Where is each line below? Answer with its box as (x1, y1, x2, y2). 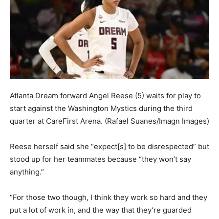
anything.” (10, 167, 44, 177)
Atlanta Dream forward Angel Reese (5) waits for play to (10, 91, 201, 101)
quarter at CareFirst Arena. (10, 116, 103, 126)
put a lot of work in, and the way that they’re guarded (10, 205, 192, 215)
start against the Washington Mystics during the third (10, 104, 193, 113)
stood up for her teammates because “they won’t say (10, 154, 191, 164)
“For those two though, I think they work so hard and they (10, 193, 207, 202)
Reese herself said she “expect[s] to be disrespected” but (10, 142, 209, 152)
